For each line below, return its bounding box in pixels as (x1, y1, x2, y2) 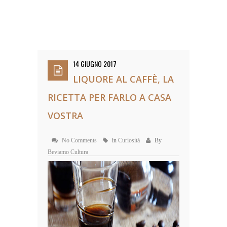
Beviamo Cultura (48, 148, 88, 156)
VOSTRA (48, 109, 83, 122)
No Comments (62, 137, 97, 144)
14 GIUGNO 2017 (73, 58, 117, 69)
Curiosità (118, 137, 140, 144)
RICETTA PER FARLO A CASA (48, 91, 171, 103)
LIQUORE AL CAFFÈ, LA (73, 73, 174, 85)
